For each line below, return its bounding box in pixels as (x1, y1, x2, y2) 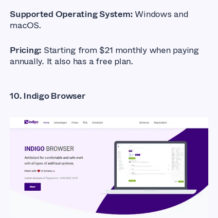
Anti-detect (29, 156, 114, 179)
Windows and (132, 7, 188, 20)
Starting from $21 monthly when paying (41, 43, 199, 56)
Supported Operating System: (10, 7, 133, 20)
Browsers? (29, 173, 107, 196)
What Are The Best (29, 138, 165, 161)
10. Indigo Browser (10, 89, 86, 102)
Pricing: (10, 43, 42, 56)
